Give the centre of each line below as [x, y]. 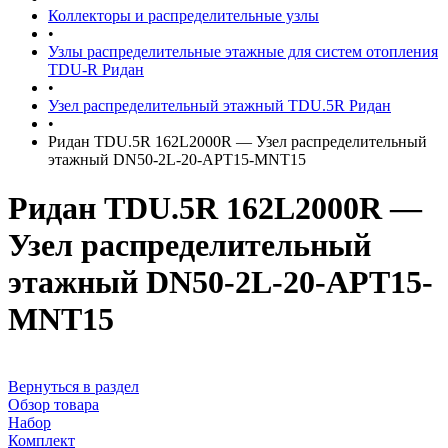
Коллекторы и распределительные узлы [183, 15]
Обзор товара [53, 404]
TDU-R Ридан [96, 69]
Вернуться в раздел [73, 386]
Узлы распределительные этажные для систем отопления [243, 51]
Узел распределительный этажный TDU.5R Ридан [219, 105]
